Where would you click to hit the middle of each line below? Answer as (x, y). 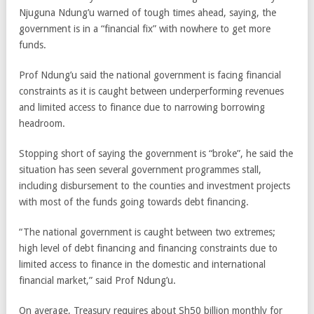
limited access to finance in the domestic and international (142, 264)
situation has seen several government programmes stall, (140, 169)
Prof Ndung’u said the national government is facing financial (150, 75)
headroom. (42, 123)
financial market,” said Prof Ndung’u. (97, 280)
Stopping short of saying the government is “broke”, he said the (156, 153)
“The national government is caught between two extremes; (147, 232)
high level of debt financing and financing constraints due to (148, 248)
